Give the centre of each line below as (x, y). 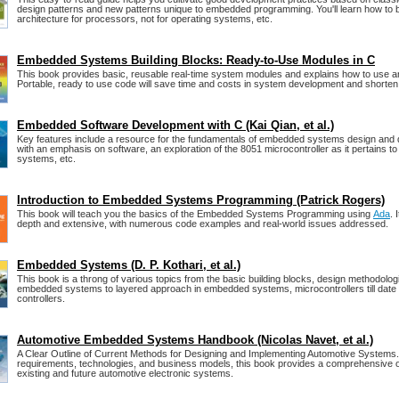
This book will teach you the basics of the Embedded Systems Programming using (195, 214)
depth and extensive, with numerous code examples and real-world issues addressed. (203, 224)
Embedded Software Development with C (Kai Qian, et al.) (175, 126)
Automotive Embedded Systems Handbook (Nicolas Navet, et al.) (195, 340)
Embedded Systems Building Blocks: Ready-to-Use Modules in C (196, 61)
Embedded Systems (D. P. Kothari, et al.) (129, 265)
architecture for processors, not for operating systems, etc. (145, 19)
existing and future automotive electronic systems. (125, 374)
